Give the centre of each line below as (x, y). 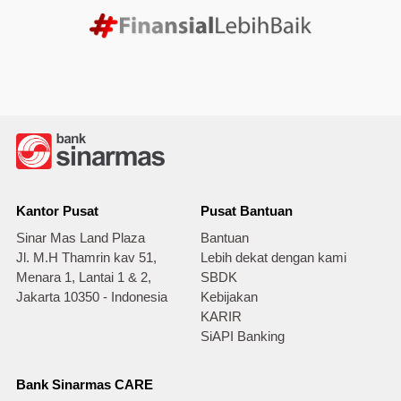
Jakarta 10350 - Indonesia (91, 298)
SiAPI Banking (243, 337)
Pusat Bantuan (247, 212)
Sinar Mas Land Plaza (80, 239)
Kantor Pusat (57, 212)
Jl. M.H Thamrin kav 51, (86, 258)
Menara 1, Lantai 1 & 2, (83, 278)
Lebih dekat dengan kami (273, 258)
